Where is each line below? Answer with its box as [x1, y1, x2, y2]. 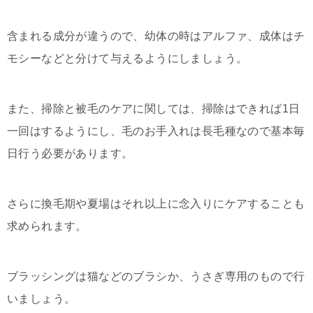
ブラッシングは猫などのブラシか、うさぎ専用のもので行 [7, 270, 305, 282]
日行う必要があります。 [7, 147, 133, 159]
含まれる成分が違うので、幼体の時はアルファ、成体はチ [7, 30, 305, 42]
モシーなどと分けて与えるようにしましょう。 [7, 52, 248, 64]
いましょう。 [7, 293, 76, 305]
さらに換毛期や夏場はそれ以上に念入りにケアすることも [7, 198, 305, 210]
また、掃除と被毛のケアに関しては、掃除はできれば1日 [7, 103, 300, 115]
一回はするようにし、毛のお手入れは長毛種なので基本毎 [7, 125, 305, 137]
